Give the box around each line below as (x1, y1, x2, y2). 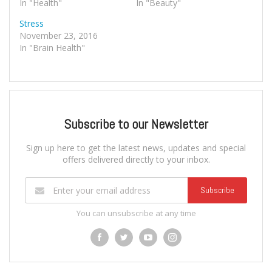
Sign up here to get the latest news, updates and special (26, 142, 246, 154)
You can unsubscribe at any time (76, 208, 196, 219)
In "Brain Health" (19, 42, 85, 54)
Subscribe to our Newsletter (64, 115, 208, 133)
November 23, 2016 (19, 30, 98, 42)
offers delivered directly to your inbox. (62, 154, 210, 166)
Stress (19, 18, 44, 30)
